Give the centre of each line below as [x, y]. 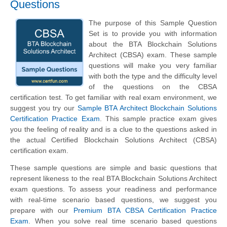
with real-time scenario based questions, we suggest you [113, 200]
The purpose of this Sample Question [153, 23]
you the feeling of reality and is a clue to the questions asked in [113, 129]
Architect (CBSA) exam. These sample [153, 55]
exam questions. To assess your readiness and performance [113, 189]
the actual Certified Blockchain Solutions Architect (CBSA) [113, 140]
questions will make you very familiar [153, 66]
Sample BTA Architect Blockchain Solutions [147, 108]
